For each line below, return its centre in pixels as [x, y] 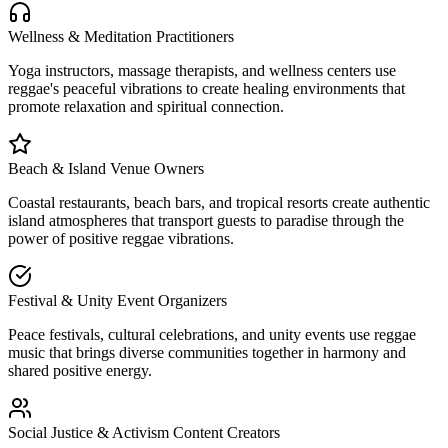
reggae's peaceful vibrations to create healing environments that [206, 88]
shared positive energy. [80, 370]
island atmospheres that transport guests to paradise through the [206, 220]
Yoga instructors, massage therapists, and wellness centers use [202, 70]
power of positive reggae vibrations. [121, 238]
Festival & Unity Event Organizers [117, 300]
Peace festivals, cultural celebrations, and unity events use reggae [212, 334]
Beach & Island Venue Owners [106, 168]
